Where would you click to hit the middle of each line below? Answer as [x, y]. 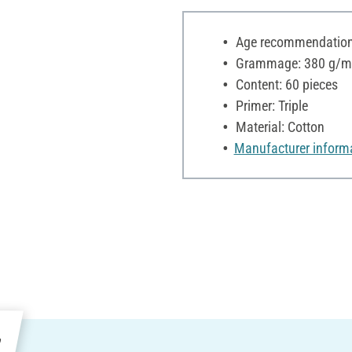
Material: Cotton [278, 126]
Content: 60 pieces [285, 84]
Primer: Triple [270, 105]
